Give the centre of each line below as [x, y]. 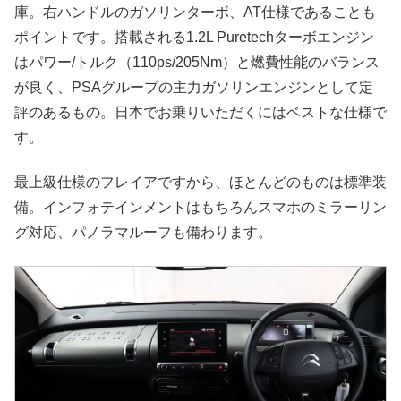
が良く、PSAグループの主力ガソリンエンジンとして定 [194, 87]
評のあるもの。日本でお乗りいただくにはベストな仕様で [200, 112]
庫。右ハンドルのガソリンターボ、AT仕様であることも [195, 12]
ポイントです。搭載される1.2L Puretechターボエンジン [194, 37]
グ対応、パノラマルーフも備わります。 [143, 233]
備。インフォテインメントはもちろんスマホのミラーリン [200, 208]
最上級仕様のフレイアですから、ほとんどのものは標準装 [200, 183]
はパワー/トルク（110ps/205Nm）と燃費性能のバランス [197, 62]
